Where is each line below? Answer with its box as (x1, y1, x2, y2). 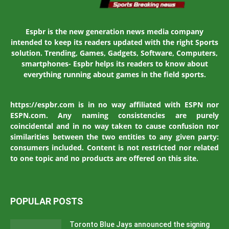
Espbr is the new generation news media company (26, 27, 203, 37)
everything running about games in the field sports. (23, 70, 206, 80)
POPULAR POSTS (10, 196, 83, 207)
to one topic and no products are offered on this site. (10, 153, 198, 164)
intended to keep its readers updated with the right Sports (11, 37, 218, 48)
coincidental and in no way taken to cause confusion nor (10, 121, 219, 131)
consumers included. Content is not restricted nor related (10, 143, 219, 153)
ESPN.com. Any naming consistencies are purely (10, 110, 219, 121)
